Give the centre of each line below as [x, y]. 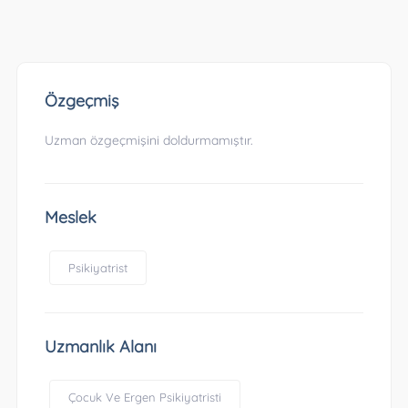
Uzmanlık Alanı [100, 347]
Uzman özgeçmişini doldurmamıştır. [148, 140]
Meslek [70, 217]
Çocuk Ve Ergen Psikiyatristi [144, 397]
